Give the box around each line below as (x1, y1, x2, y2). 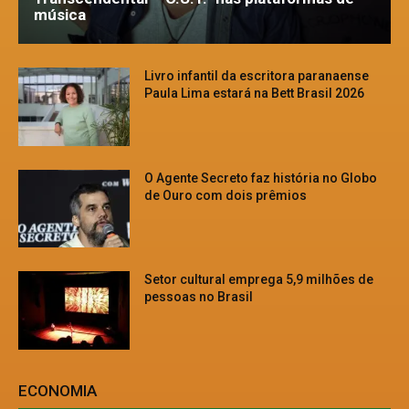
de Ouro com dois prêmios (144, 187, 308, 203)
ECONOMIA (18, 381, 97, 400)
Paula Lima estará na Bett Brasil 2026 (144, 85, 365, 100)
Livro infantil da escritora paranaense (144, 68, 370, 83)
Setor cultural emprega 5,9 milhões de (144, 272, 374, 288)
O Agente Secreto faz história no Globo (144, 170, 378, 185)
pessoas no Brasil (144, 289, 254, 305)
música (34, 5, 86, 24)
